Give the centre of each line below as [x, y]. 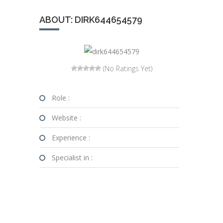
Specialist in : [72, 158]
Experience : [71, 138]
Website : [66, 118]
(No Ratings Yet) [126, 68]
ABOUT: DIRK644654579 [91, 20]
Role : [61, 98]
